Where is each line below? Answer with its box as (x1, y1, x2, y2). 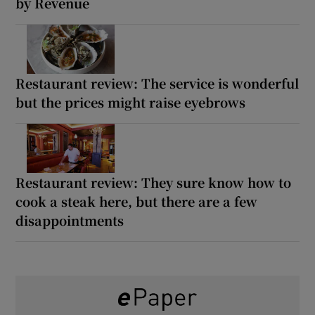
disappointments (15, 210, 124, 229)
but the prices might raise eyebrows (15, 92, 246, 111)
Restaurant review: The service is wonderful (15, 73, 300, 92)
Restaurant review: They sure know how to (15, 172, 292, 191)
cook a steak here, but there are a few (15, 191, 258, 210)
